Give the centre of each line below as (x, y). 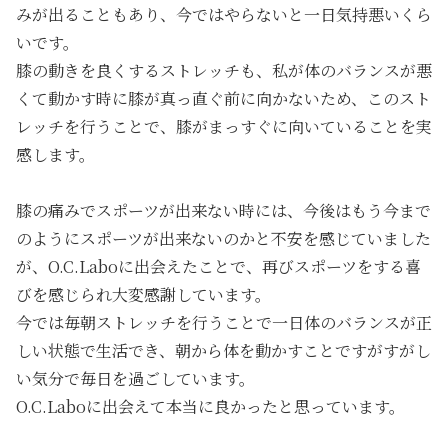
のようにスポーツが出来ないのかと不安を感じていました (223, 239)
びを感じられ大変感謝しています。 (143, 295)
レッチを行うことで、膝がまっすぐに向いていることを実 (224, 126)
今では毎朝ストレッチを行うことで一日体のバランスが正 (224, 323)
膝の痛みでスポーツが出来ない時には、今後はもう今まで (223, 211)
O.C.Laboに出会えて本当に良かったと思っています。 (210, 407)
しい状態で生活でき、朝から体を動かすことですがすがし (223, 351)
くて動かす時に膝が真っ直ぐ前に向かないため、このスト (223, 98)
